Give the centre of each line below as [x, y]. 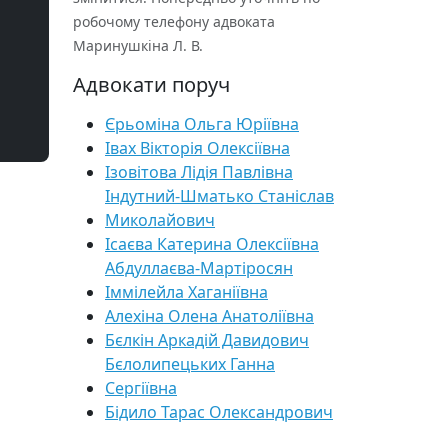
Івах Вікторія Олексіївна [197, 148]
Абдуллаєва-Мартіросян [199, 268]
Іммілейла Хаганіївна [186, 292]
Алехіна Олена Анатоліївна [209, 316]
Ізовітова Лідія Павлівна [199, 172]
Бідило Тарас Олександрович [219, 412]
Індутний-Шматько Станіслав [219, 196]
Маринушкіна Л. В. [138, 45]
